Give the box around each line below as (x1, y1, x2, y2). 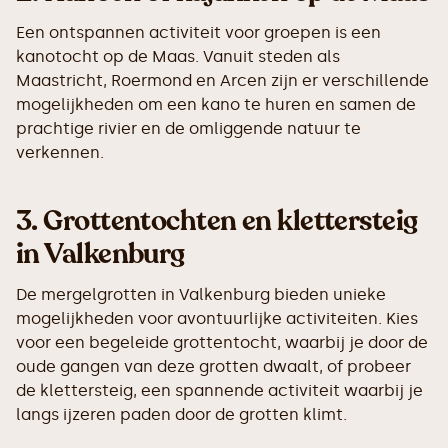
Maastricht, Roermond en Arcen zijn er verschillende (16, 70, 429, 90)
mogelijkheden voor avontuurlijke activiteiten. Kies (16, 308, 418, 328)
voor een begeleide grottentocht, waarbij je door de (16, 332, 428, 352)
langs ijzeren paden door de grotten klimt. (16, 404, 347, 424)
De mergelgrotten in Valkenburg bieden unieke (16, 284, 386, 304)
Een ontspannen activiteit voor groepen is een (16, 22, 381, 42)
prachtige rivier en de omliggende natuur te (16, 118, 361, 138)
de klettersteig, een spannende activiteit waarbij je (16, 380, 423, 400)
